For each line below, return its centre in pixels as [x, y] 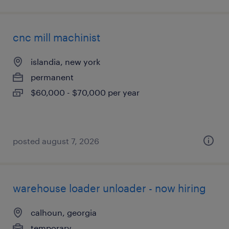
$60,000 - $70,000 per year [85, 92]
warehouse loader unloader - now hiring [109, 188]
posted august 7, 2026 [56, 141]
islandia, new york [65, 62]
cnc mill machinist [56, 37]
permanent [52, 77]
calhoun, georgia [64, 212]
